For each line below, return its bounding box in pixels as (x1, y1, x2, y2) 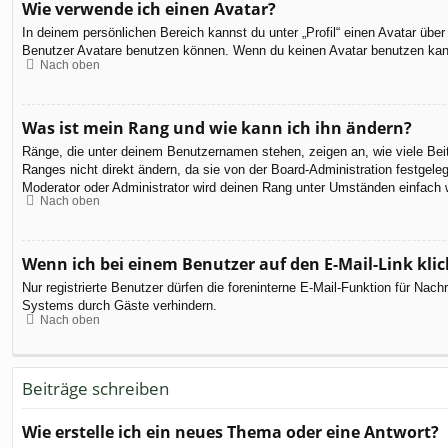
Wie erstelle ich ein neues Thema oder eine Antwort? (22, 421, 439, 444)
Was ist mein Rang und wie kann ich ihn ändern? (22, 116, 412, 139)
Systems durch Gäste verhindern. (22, 298, 217, 314)
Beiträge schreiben (22, 376, 169, 400)
